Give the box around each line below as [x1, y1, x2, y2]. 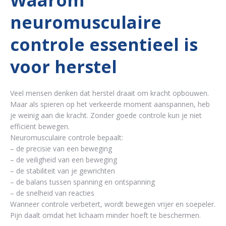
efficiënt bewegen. [10, 122, 70, 132]
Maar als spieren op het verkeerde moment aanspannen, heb [10, 99, 210, 109]
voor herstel [10, 55, 117, 79]
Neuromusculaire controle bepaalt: [10, 133, 123, 143]
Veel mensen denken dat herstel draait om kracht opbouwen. [10, 88, 209, 98]
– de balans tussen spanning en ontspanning [10, 177, 155, 187]
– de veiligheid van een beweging [10, 155, 117, 165]
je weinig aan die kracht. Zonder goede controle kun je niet [10, 110, 202, 121]
